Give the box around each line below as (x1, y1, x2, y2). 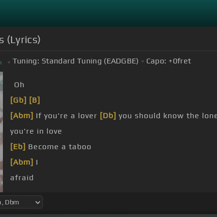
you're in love (10, 126, 62, 136)
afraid (10, 173, 34, 183)
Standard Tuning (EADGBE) (42, 56, 139, 66)
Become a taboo (26, 142, 92, 152)
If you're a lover (33, 111, 100, 121)
